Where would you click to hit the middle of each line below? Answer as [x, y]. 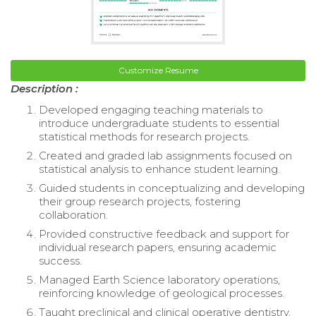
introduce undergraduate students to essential [159, 123]
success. [60, 260]
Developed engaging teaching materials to [151, 109]
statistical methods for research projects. [144, 136]
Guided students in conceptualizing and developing [172, 188]
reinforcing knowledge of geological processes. [162, 293]
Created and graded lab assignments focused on [165, 155]
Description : [44, 88]
